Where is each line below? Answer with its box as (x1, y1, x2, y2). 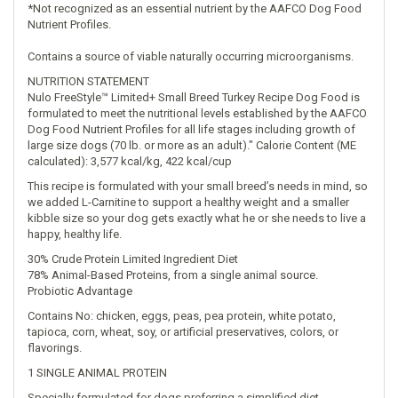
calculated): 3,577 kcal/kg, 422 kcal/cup (28, 155, 232, 168)
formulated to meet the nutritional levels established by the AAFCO (28, 107, 367, 120)
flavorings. (28, 341, 82, 354)
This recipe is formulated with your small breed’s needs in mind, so (28, 179, 368, 193)
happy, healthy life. (28, 227, 122, 241)
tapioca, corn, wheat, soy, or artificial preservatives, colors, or (28, 325, 338, 338)
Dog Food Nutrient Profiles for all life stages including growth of (28, 123, 355, 136)
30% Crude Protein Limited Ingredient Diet (28, 252, 238, 266)
